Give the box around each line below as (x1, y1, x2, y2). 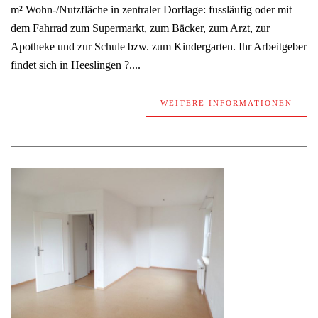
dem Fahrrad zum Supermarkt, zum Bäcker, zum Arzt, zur (11, 22, 270, 35)
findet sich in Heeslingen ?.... (11, 59, 141, 72)
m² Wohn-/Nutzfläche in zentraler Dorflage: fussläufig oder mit (11, 4, 292, 16)
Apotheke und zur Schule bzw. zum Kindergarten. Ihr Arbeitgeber (11, 40, 307, 53)
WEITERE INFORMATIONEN (160, 99, 292, 108)
